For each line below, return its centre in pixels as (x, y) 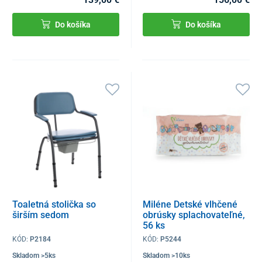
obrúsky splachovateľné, (194, 215)
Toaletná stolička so (54, 204)
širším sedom (41, 215)
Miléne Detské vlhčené (190, 204)
